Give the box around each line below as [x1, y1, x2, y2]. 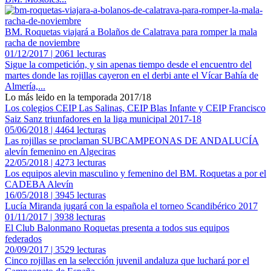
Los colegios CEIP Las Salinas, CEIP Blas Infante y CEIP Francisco [5, 102, 266, 113]
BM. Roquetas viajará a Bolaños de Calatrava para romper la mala [5, 26, 257, 37]
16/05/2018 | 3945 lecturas [5, 189, 106, 200]
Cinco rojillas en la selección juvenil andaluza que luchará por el [5, 255, 249, 266]
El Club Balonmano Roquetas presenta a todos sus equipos [5, 222, 229, 233]
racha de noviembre [5, 37, 80, 48]
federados [5, 233, 42, 244]
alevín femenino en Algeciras [5, 146, 116, 157]
